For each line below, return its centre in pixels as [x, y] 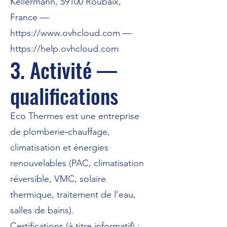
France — [30, 17]
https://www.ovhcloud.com [65, 33]
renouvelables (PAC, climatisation [77, 163]
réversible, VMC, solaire [58, 179]
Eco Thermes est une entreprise [75, 116]
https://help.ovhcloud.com [64, 49]
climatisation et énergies [59, 147]
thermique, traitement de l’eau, [73, 195]
